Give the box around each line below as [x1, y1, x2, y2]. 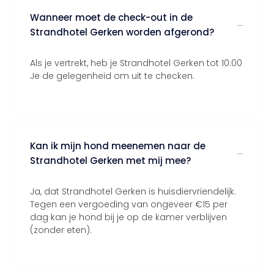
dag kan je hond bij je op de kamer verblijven [30, 211, 227, 223]
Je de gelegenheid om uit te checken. [30, 70, 194, 82]
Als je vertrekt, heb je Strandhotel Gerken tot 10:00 [30, 57, 242, 69]
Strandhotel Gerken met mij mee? [30, 154, 191, 167]
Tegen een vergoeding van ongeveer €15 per [30, 198, 228, 210]
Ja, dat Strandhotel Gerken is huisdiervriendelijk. [30, 185, 236, 198]
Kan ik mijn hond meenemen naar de [30, 139, 206, 152]
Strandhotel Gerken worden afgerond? [30, 26, 214, 39]
